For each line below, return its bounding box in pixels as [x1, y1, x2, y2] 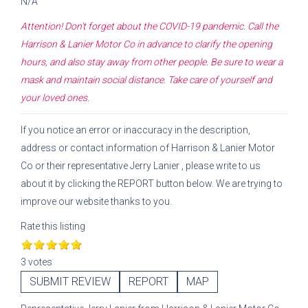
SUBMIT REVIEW [30, 275, 111, 288]
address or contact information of [21, 142, 171, 153]
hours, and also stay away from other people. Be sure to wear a [21, 56, 283, 67]
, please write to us [181, 160, 261, 171]
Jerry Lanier [130, 160, 181, 171]
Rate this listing [21, 221, 85, 232]
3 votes [21, 256, 52, 267]
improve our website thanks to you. [21, 196, 172, 207]
